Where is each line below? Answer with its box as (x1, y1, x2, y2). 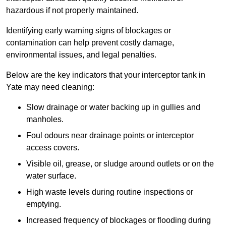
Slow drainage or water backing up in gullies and (26, 103, 200, 112)
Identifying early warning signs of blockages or (6, 26, 171, 35)
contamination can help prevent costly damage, (6, 38, 174, 47)
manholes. (26, 115, 64, 124)
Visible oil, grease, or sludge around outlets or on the (26, 159, 214, 168)
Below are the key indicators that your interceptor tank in (6, 71, 205, 80)
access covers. (26, 143, 79, 152)
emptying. (26, 200, 61, 209)
